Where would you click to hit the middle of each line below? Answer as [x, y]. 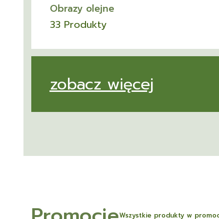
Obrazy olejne [82, 9]
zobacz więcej [101, 84]
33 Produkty [78, 24]
